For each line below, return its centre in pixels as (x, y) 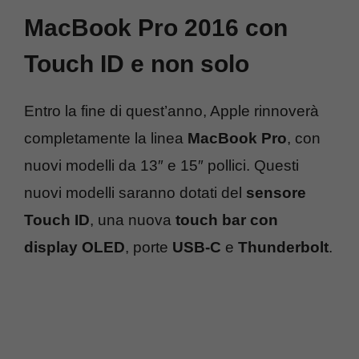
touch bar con (227, 220)
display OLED (75, 248)
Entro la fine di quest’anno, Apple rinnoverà (171, 111)
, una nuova (133, 220)
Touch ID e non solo (137, 64)
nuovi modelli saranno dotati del (135, 193)
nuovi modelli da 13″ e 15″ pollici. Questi (161, 166)
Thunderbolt (283, 248)
